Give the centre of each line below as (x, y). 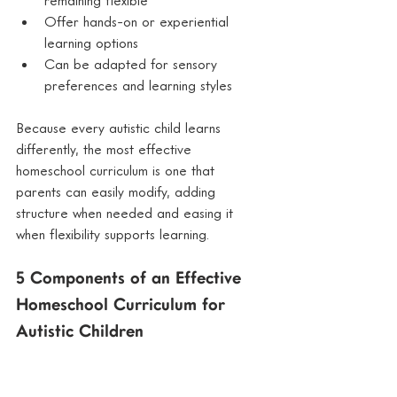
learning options (91, 42)
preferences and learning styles (138, 85)
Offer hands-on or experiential (139, 21)
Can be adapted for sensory (133, 63)
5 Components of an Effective (131, 279)
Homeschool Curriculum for (123, 305)
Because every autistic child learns (121, 127)
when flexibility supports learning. (113, 234)
